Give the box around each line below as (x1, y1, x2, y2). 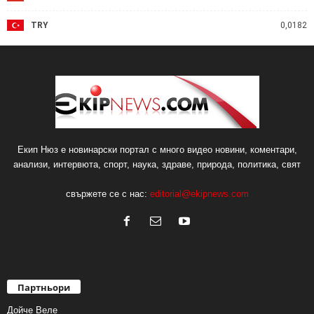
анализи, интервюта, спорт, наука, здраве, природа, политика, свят (13, 159, 301, 170)
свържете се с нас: (65, 189, 150, 200)
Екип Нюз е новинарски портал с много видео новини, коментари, (17, 144, 297, 156)
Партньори (18, 281, 70, 294)
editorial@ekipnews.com (149, 189, 249, 200)
